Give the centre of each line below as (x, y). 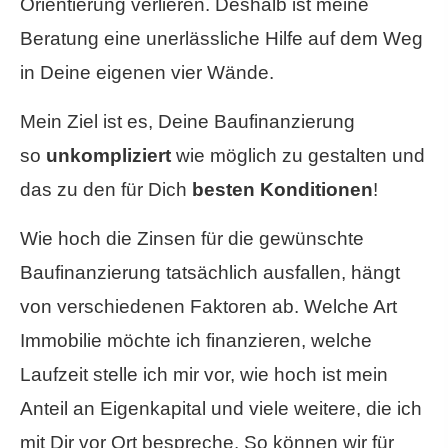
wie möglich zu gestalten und (298, 156)
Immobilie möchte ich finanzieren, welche (196, 341)
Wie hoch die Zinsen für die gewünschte (192, 239)
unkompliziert (108, 156)
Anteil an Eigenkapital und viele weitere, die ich (221, 409)
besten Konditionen (282, 190)
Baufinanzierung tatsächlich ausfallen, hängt (210, 273)
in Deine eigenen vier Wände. (147, 72)
